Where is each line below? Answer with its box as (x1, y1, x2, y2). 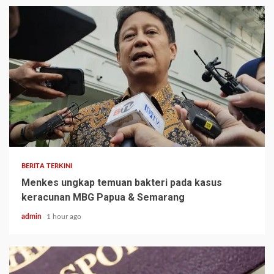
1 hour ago (46, 212, 81, 220)
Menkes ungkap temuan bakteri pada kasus (21, 176, 222, 188)
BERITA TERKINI (21, 162, 73, 169)
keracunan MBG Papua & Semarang (21, 191, 185, 203)
